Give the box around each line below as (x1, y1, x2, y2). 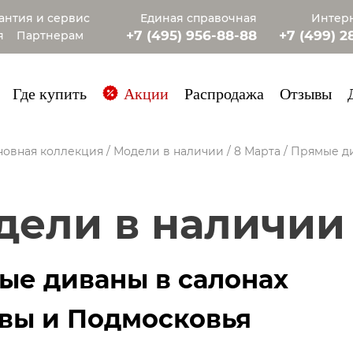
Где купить (12, 86, 87, 103)
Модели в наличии (113, 144, 224, 158)
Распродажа (184, 86, 264, 103)
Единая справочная (139, 11, 257, 25)
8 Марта (233, 144, 281, 158)
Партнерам (16, 28, 84, 43)
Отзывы (279, 86, 332, 103)
